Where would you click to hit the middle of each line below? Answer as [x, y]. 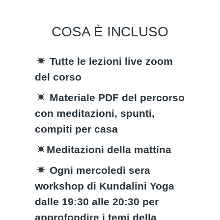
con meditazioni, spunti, [95, 113]
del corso [58, 77]
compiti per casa [77, 129]
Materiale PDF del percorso [116, 97]
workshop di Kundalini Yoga [105, 186]
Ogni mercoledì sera [99, 170]
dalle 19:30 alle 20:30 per [97, 202]
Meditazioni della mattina [109, 150]
